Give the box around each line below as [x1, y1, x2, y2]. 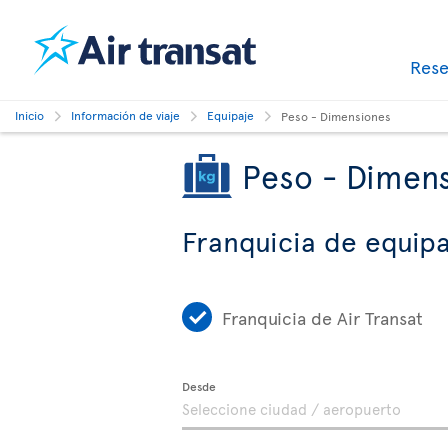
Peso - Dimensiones [281, 108, 391, 124]
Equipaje [207, 107, 254, 123]
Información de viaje [71, 107, 180, 123]
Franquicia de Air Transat [222, 304, 423, 330]
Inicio [15, 107, 44, 123]
